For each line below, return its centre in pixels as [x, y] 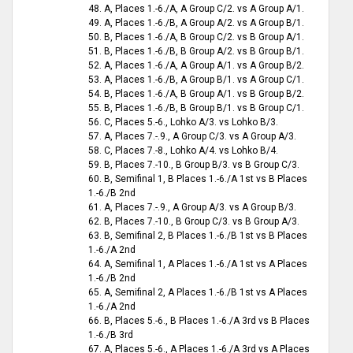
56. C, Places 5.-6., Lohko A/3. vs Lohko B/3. [183, 123]
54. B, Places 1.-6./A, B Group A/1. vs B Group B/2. [196, 94]
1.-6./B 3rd [111, 335]
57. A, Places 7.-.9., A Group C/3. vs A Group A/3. [192, 137]
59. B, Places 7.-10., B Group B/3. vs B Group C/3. [194, 165]
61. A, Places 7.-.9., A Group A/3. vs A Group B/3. [192, 208]
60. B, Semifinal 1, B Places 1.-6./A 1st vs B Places [198, 179]
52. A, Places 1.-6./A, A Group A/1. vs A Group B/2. [196, 66]
